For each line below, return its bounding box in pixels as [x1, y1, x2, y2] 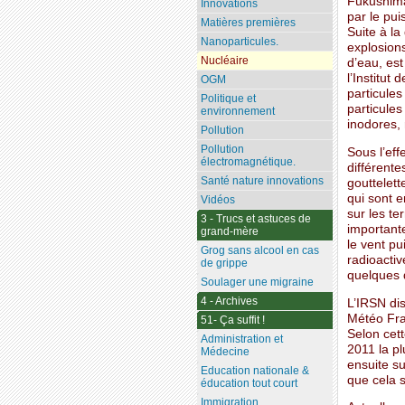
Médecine [200, 345, 250, 359]
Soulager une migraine [200, 276, 314, 289]
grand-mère [200, 225, 259, 239]
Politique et [200, 92, 256, 106]
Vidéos [200, 193, 235, 207]
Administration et [200, 333, 283, 346]
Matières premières [200, 16, 296, 30]
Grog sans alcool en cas [200, 244, 319, 258]
